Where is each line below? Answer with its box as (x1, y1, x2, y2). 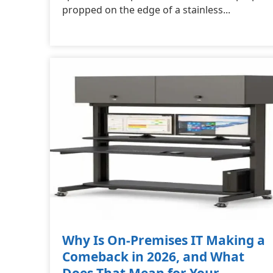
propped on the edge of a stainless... (62, 2, 230, 16)
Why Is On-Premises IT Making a (62, 231, 265, 249)
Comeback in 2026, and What (62, 247, 244, 265)
